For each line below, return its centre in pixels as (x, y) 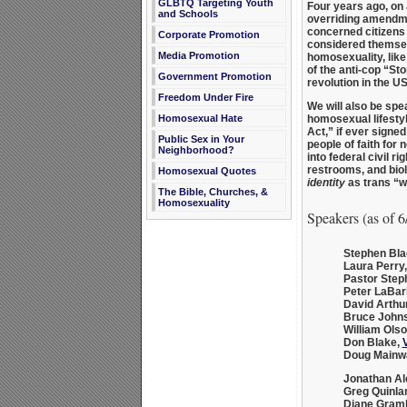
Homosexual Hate (200, 118)
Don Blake (370, 342)
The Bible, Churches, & (213, 192)
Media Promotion (199, 55)
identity (326, 183)
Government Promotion (214, 76)
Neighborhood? (196, 150)
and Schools (188, 14)
